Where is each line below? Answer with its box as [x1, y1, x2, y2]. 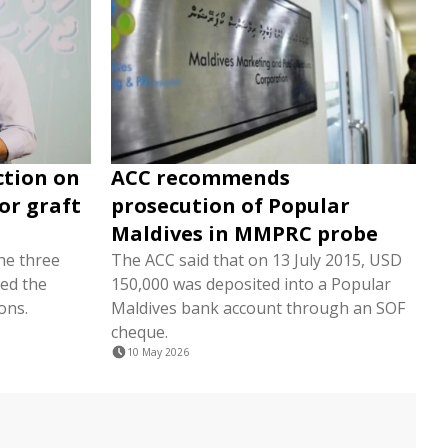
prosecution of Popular [111, 192, 350, 219]
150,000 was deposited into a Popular [111, 273, 391, 295]
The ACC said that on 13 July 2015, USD [111, 249, 402, 271]
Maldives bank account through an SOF [111, 297, 405, 319]
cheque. [111, 321, 168, 343]
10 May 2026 [127, 345, 189, 359]
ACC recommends [111, 164, 290, 191]
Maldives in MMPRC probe [111, 220, 378, 247]
